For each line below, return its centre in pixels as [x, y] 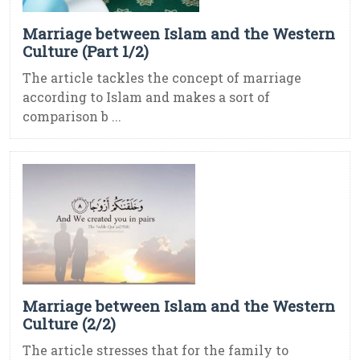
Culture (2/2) [69, 324]
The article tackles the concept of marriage [162, 78]
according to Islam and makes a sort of [146, 97]
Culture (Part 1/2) [86, 51]
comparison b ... [72, 117]
